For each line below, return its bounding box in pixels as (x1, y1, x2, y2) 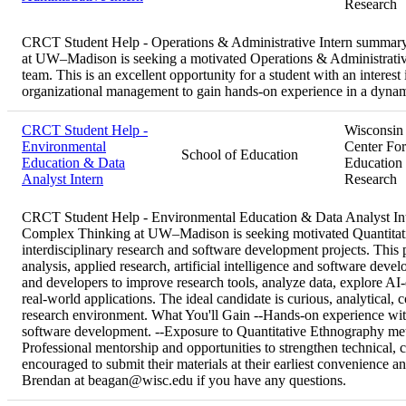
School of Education (181, 146, 298, 162)
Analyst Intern (22, 170, 103, 187)
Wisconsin (344, 121, 403, 138)
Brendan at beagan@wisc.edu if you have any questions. (22, 372, 346, 388)
